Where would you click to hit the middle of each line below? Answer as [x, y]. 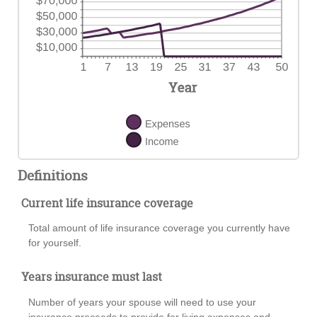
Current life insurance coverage [107, 203]
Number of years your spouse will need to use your [142, 302]
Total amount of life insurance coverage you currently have [159, 228]
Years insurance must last [92, 277]
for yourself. [55, 243]
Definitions [53, 175]
